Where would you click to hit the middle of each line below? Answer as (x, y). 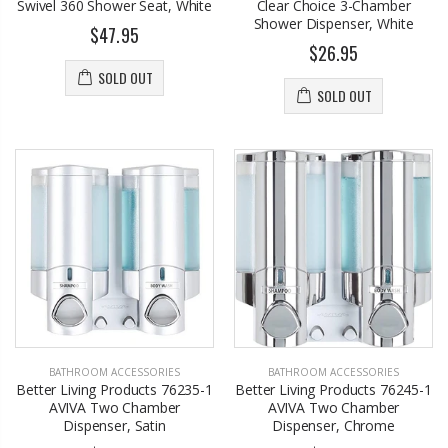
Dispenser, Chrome (333, 426)
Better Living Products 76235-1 (114, 390)
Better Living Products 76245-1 (333, 390)
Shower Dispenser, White (333, 23)
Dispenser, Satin (114, 426)
